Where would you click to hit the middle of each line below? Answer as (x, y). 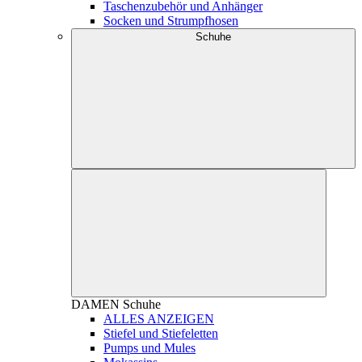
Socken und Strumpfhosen (171, 21)
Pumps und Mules (149, 348)
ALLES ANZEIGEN (159, 319)
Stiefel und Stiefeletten (161, 334)
